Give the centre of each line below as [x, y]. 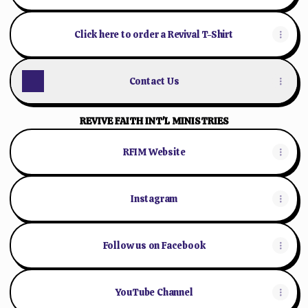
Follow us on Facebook [154, 245]
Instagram [154, 199]
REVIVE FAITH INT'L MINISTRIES [154, 121]
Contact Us [154, 81]
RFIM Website [154, 152]
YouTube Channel [154, 292]
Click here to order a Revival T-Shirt [154, 34]
